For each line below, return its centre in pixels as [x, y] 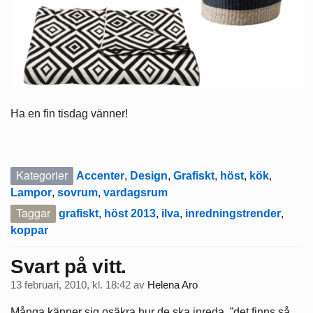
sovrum [78, 192]
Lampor [31, 192]
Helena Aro [173, 285]
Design [149, 175]
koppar [29, 230]
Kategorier [42, 175]
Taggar [33, 212]
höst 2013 [130, 213]
